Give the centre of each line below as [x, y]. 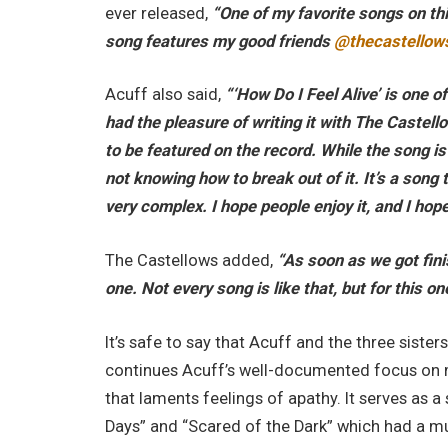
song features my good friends [220, 41]
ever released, [159, 13]
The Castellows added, [191, 260]
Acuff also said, [165, 95]
